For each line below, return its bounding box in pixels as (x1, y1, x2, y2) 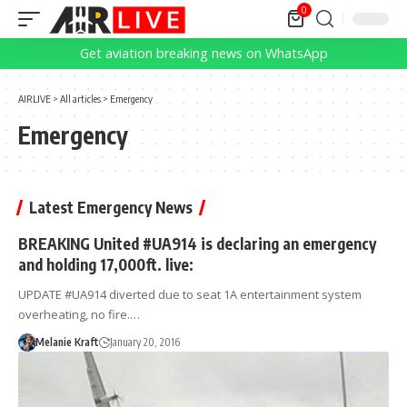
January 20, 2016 (109, 335, 180, 349)
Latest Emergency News (29, 197, 193, 217)
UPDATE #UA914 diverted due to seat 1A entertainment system (18, 286, 362, 303)
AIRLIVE (18, 93, 51, 104)
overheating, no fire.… (18, 306, 140, 323)
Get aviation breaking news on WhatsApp (79, 45, 328, 62)
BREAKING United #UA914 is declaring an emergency (18, 233, 376, 253)
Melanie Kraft (35, 335, 99, 349)
